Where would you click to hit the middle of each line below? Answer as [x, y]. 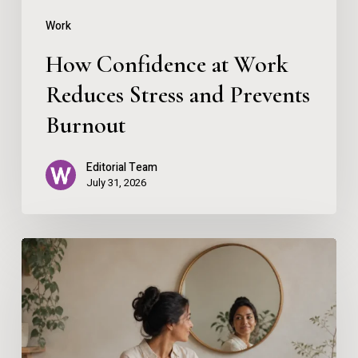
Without [46, 305]
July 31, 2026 [116, 182]
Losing [43, 332]
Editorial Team [121, 167]
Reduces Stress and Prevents [177, 94]
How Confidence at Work [167, 64]
